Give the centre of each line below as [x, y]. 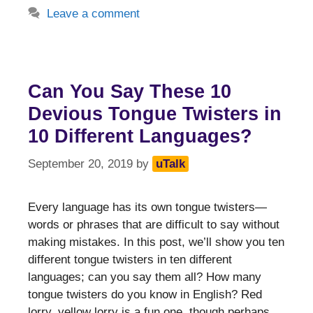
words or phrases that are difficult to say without [154, 224]
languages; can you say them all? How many [145, 277]
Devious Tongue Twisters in [155, 114]
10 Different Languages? [140, 137]
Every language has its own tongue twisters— [147, 207]
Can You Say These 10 [130, 92]
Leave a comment [94, 14]
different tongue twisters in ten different [130, 259]
